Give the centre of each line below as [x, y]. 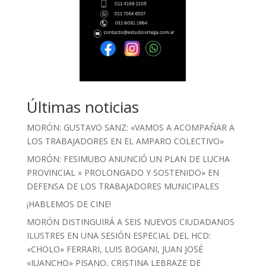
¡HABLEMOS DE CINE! [69, 204]
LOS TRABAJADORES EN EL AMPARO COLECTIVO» [125, 141]
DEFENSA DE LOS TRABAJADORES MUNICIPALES [123, 186]
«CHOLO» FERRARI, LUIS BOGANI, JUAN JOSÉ [115, 249]
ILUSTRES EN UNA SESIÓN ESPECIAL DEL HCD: [118, 235]
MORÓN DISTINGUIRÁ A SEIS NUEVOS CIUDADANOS [130, 221]
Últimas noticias [83, 107]
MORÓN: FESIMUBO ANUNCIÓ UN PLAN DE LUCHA [128, 159]
